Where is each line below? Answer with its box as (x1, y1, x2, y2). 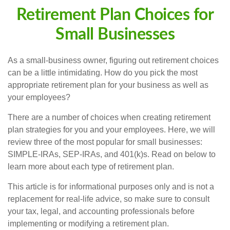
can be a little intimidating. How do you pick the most (8, 68, 198, 77)
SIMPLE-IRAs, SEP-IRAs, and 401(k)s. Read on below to (8, 150, 216, 159)
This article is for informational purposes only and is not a (8, 182, 214, 191)
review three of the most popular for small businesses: (8, 138, 202, 146)
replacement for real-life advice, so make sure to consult (8, 195, 209, 203)
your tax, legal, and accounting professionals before (8, 207, 195, 216)
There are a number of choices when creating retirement (8, 113, 210, 122)
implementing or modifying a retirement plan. (8, 219, 169, 228)
